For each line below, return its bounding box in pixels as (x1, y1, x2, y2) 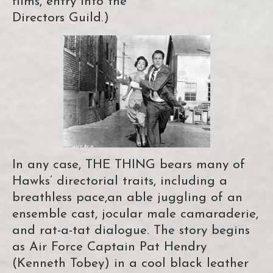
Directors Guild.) (12, 12, 109, 25)
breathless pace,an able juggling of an (12, 191, 243, 205)
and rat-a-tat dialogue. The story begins (12, 224, 250, 238)
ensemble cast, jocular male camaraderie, (12, 208, 258, 221)
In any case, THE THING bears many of (12, 158, 245, 172)
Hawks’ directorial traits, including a (12, 175, 227, 188)
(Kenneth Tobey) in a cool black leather (12, 257, 249, 271)
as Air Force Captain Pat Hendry (12, 241, 207, 254)
